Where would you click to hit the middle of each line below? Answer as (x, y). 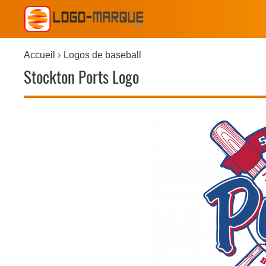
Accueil (39, 55)
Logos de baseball (103, 55)
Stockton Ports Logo (81, 77)
